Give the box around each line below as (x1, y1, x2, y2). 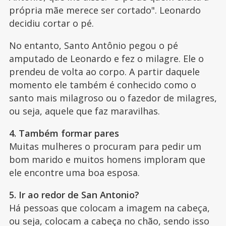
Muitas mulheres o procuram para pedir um (9, 140, 201, 153)
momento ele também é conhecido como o (9, 79, 196, 91)
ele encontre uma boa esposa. (9, 166, 140, 179)
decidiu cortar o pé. (9, 17, 94, 30)
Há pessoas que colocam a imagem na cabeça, (9, 202, 210, 214)
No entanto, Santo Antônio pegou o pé (9, 39, 178, 52)
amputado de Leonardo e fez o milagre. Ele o (9, 52, 204, 65)
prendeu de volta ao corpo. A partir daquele (9, 66, 200, 78)
